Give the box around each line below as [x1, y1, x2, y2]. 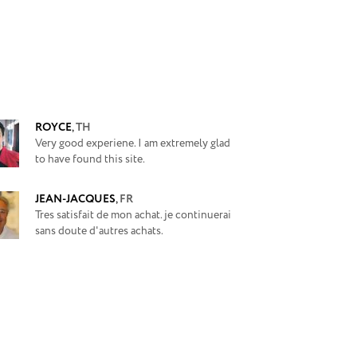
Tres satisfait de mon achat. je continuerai [35, 207, 231, 223]
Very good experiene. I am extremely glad [35, 135, 230, 151]
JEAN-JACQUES [35, 191, 116, 207]
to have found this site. [35, 151, 145, 167]
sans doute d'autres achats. [35, 223, 163, 239]
